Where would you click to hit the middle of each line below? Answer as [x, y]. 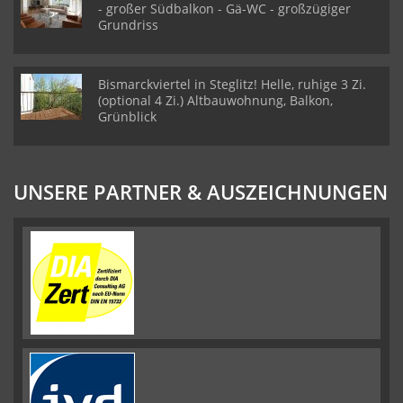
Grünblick [127, 116]
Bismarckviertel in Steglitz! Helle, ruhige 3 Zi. [232, 84]
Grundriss [128, 25]
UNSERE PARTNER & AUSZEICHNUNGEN [201, 192]
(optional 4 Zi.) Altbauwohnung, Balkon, [215, 100]
